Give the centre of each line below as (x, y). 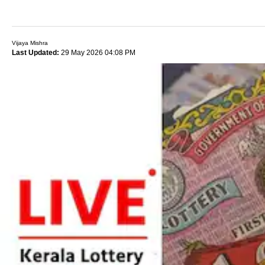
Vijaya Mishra (30, 43)
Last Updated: (35, 53)
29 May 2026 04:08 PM (97, 53)
